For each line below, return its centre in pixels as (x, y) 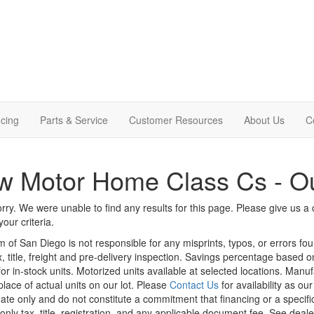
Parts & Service (74, 120)
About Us (264, 120)
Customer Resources (176, 120)
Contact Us (194, 284)
